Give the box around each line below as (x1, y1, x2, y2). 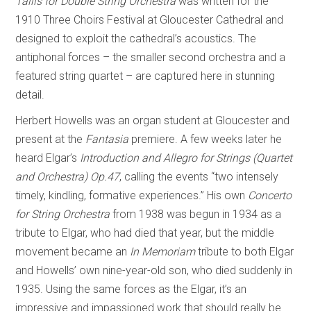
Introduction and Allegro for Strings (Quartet (80, 151, 293, 165)
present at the (15, 132, 86, 146)
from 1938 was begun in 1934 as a (110, 207, 282, 221)
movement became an (15, 244, 131, 258)
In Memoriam (130, 244, 196, 258)
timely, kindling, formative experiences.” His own (15, 188, 249, 202)
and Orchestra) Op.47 (15, 169, 120, 183)
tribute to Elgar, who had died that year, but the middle (15, 226, 275, 239)
